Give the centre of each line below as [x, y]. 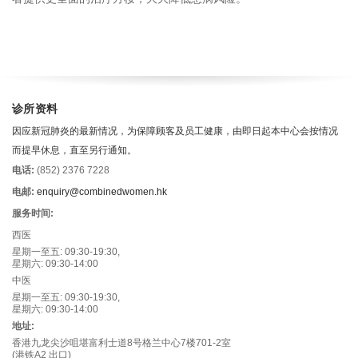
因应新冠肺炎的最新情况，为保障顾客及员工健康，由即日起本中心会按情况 [175, 129]
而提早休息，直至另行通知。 [74, 149]
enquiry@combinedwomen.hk [102, 191]
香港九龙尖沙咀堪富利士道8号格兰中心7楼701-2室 [121, 342]
